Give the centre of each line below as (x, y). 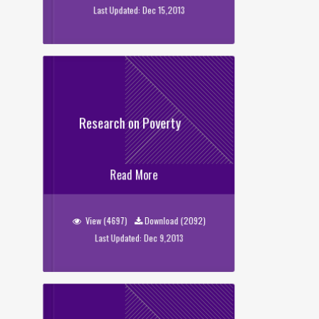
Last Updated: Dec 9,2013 (139, 238)
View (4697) (106, 220)
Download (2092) (175, 220)
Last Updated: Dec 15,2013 (139, 10)
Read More (134, 175)
